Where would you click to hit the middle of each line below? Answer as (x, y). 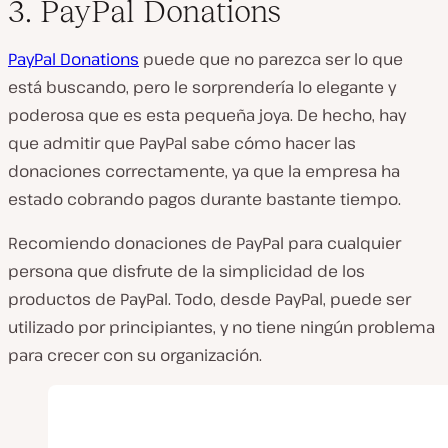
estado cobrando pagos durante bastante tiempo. (204, 199)
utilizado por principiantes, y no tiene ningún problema (221, 327)
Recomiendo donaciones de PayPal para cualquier (204, 243)
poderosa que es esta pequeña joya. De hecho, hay (207, 115)
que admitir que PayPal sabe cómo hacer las (182, 143)
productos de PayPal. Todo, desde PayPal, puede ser (209, 299)
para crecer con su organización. (135, 355)
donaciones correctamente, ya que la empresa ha (204, 171)
